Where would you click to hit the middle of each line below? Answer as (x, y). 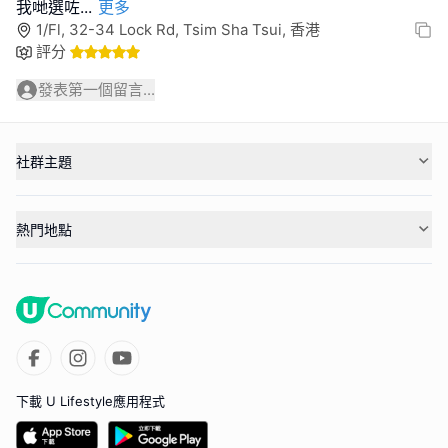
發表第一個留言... (96, 89)
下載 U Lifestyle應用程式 (90, 400)
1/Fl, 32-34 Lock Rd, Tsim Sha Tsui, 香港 (178, 29)
